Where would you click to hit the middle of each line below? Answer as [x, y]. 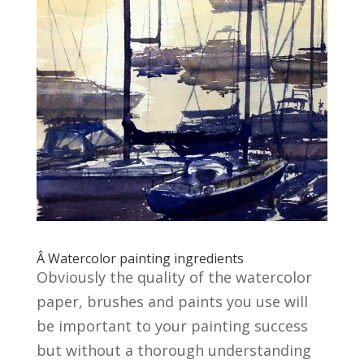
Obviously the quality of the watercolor [174, 277]
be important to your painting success [172, 326]
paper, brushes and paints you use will [172, 302]
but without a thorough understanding [173, 351]
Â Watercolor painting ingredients [140, 259]
